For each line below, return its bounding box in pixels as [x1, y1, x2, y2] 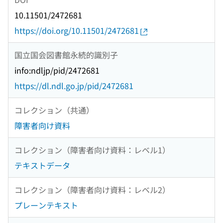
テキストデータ [14, 159, 70, 172]
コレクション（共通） [14, 104, 94, 116]
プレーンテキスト [14, 199, 78, 212]
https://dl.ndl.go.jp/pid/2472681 [14, 80, 133, 92]
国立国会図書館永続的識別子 [14, 48, 118, 61]
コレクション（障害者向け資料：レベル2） [14, 183, 170, 196]
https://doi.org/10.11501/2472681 [14, 24, 139, 37]
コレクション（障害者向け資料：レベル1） [14, 143, 170, 156]
